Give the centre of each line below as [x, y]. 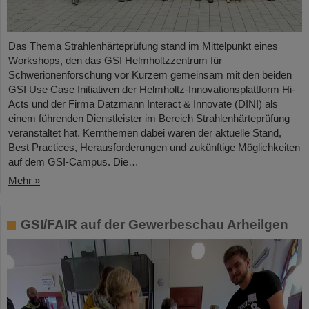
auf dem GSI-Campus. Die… [73, 162]
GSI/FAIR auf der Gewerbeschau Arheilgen [154, 225]
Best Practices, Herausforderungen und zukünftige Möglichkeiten [154, 148]
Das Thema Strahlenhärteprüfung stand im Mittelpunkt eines [143, 46]
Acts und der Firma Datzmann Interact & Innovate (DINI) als [143, 104]
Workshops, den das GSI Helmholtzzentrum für [115, 61]
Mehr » [24, 181]
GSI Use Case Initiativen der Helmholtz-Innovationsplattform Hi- [152, 90]
